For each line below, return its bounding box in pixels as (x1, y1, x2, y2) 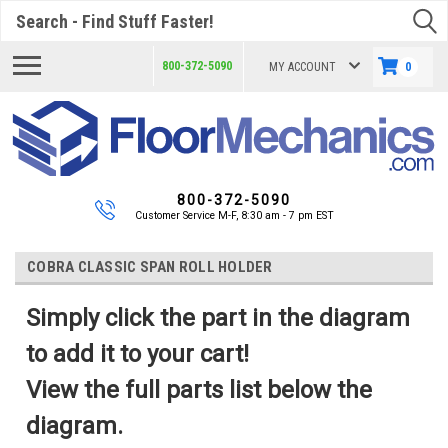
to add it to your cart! (25, 339, 249, 368)
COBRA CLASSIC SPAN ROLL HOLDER (27, 257, 273, 276)
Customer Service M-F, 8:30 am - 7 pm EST (134, 208, 334, 222)
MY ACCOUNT (269, 60, 336, 74)
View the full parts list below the (25, 375, 372, 404)
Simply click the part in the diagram (25, 303, 410, 332)
